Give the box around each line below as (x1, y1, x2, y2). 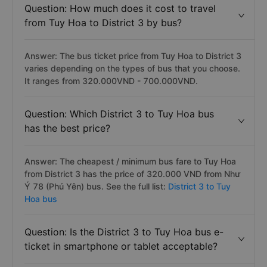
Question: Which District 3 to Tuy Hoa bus (24, 108, 214, 120)
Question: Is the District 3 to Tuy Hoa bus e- (24, 226, 223, 238)
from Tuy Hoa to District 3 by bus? (24, 17, 182, 29)
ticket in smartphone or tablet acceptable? (24, 240, 218, 252)
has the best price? (24, 122, 110, 134)
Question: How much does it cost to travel (24, 2, 216, 14)
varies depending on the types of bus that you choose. (24, 63, 240, 73)
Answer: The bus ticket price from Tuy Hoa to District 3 (24, 51, 241, 61)
